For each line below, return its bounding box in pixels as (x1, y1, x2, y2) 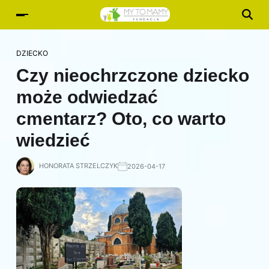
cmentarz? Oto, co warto (16, 109, 226, 128)
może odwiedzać (16, 87, 158, 107)
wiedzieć (16, 130, 90, 150)
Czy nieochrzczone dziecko (16, 65, 249, 85)
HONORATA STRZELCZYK (39, 162, 118, 170)
